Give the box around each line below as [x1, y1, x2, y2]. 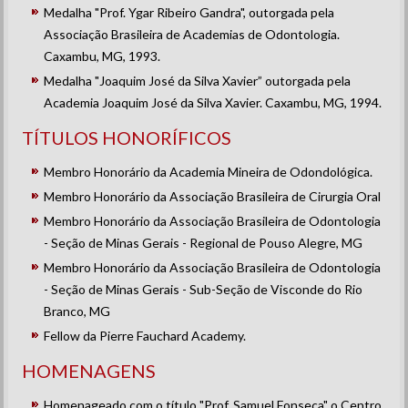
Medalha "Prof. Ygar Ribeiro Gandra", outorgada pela [44, 5, 335, 20]
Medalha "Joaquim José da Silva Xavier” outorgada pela [44, 73, 352, 88]
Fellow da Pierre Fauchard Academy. [44, 328, 247, 343]
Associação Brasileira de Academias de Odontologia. [44, 26, 341, 42]
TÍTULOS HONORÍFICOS [22, 127, 232, 148]
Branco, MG [44, 303, 111, 319]
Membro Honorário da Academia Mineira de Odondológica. [44, 164, 373, 179]
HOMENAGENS [22, 360, 157, 382]
